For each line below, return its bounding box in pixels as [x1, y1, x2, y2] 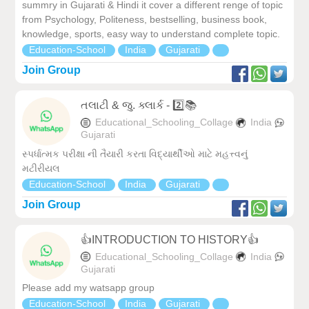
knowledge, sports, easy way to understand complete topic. [22, 28, 281, 40]
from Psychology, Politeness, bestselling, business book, [22, 14, 268, 26]
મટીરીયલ [22, 162, 61, 174]
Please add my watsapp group [22, 282, 155, 294]
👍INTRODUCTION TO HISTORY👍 [81, 233, 259, 246]
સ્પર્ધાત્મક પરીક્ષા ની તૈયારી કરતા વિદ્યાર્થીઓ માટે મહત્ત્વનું [22, 148, 248, 159]
